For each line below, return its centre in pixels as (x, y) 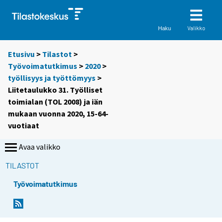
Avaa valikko (40, 147)
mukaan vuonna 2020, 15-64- (58, 114)
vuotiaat (24, 126)
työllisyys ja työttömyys (52, 78)
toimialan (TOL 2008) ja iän (55, 102)
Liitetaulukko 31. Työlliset (55, 90)
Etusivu (21, 54)
